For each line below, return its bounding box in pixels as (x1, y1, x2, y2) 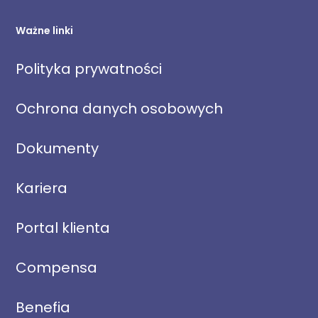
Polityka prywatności (16, 59, 163, 79)
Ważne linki (16, 23, 74, 38)
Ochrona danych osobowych (16, 99, 224, 119)
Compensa (16, 258, 98, 278)
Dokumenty (16, 138, 99, 159)
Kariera (16, 178, 68, 199)
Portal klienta (16, 218, 111, 238)
